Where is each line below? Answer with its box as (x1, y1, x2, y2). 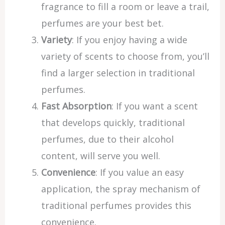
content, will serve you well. (41, 150, 160, 162)
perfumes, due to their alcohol (41, 133, 174, 145)
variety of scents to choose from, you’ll (41, 50, 209, 62)
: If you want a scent (111, 100, 198, 112)
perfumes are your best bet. (41, 17, 164, 29)
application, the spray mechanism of (41, 183, 200, 195)
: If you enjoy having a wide (71, 34, 187, 46)
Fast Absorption (41, 100, 111, 112)
